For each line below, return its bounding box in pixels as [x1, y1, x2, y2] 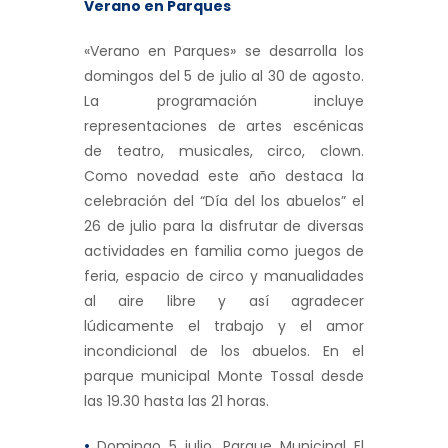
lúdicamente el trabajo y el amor [84, 315, 364, 336]
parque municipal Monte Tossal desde [84, 365, 364, 386]
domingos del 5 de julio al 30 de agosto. [84, 65, 364, 86]
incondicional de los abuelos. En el [84, 340, 364, 361]
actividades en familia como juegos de [84, 240, 364, 261]
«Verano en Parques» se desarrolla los [84, 40, 364, 61]
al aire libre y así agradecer [84, 290, 364, 311]
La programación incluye [84, 90, 364, 111]
